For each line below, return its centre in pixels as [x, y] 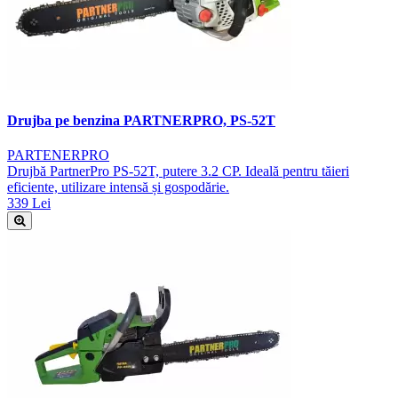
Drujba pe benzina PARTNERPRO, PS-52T [141, 120]
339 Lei [29, 203]
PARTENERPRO [58, 155]
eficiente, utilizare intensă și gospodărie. [118, 187]
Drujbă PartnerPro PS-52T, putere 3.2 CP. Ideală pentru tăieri [178, 171]
